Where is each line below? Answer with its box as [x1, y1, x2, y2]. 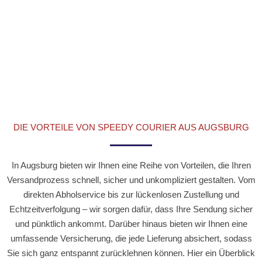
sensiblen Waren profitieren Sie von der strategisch [35, 3, 227, 13]
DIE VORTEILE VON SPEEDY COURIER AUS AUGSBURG [13, 122, 249, 133]
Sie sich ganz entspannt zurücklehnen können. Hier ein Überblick [7, 248, 255, 258]
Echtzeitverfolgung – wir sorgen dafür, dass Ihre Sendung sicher [9, 204, 253, 215]
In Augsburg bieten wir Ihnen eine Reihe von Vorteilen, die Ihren [11, 160, 251, 171]
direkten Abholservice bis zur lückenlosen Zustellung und [23, 189, 239, 200]
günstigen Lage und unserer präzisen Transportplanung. [25, 18, 237, 28]
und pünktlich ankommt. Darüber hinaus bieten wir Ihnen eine [15, 219, 247, 229]
